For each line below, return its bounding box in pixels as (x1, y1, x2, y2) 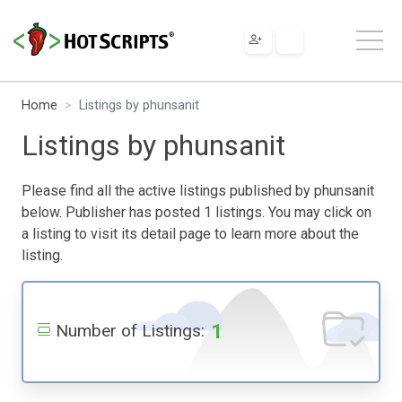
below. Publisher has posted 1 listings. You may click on (22, 203, 371, 221)
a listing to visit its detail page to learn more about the (22, 224, 359, 242)
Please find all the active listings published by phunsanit (22, 181, 374, 199)
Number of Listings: (56, 319, 205, 341)
